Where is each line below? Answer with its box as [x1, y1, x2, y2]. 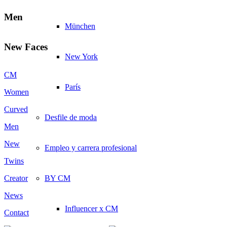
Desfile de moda [45, 112, 97, 122]
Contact [4, 208, 29, 217]
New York [65, 52, 98, 61]
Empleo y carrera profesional [45, 143, 137, 152]
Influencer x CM [65, 204, 118, 213]
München [65, 21, 95, 30]
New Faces [4, 42, 48, 53]
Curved [4, 105, 28, 113]
